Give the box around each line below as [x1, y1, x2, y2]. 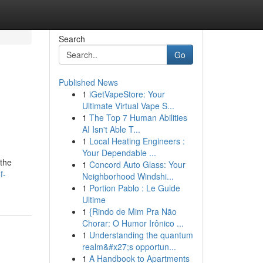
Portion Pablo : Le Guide [89, 182, 180, 194]
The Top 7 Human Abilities [89, 112, 187, 123]
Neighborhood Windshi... [82, 170, 174, 182]
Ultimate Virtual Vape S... [82, 100, 174, 112]
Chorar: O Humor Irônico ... [82, 217, 184, 229]
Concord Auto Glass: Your [89, 159, 186, 170]
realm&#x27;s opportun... [82, 241, 176, 252]
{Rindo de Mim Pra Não [89, 205, 177, 217]
